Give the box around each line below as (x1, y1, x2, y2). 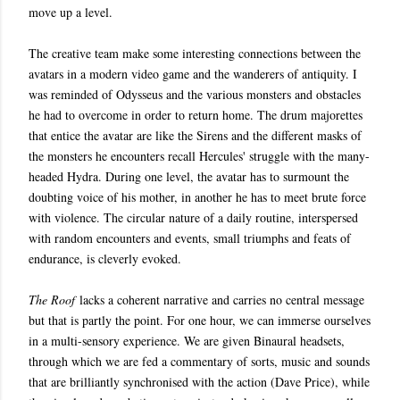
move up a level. (29, 4, 112, 21)
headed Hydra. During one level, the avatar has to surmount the (29, 168, 349, 185)
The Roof (29, 291, 75, 308)
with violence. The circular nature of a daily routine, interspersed (29, 209, 358, 226)
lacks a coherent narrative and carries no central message (75, 291, 364, 308)
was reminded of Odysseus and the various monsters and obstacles (29, 86, 361, 103)
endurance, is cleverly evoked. (29, 250, 181, 267)
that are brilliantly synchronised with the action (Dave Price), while (29, 373, 370, 390)
